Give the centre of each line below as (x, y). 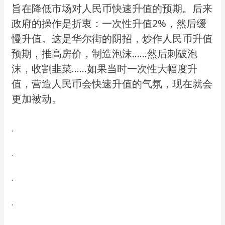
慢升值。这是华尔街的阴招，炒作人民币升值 (112, 39)
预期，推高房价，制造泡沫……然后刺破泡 (105, 54)
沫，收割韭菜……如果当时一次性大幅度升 (105, 69)
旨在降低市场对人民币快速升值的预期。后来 (112, 9)
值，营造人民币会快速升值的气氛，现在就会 (112, 84)
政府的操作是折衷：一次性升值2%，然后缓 (109, 24)
